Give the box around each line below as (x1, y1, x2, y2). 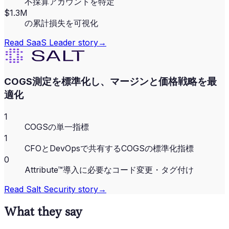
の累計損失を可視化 (25, 17, 98, 28)
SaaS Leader (26, 37, 76, 48)
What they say (4, 204, 82, 219)
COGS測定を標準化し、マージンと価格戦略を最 (4, 76, 217, 88)
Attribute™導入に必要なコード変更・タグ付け (25, 165, 194, 175)
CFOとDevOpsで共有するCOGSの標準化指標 (25, 143, 194, 154)
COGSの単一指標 (25, 122, 89, 132)
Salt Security (26, 184, 76, 195)
